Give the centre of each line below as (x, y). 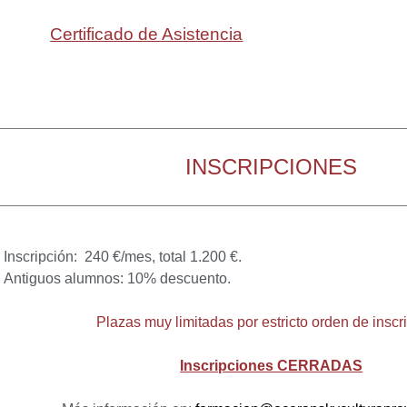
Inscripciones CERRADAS (272, 365)
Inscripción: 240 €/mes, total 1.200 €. (122, 256)
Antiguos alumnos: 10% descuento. (117, 278)
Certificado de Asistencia (147, 34)
